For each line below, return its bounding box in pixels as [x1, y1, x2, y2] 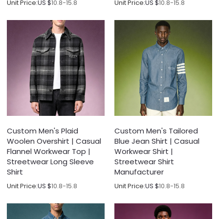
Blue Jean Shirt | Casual [114, 136, 199, 147]
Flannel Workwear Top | [7, 146, 91, 157]
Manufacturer [114, 167, 164, 177]
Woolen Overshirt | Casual [7, 136, 102, 147]
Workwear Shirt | [114, 146, 173, 157]
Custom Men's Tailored [114, 126, 198, 136]
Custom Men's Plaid [7, 126, 79, 136]
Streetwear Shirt [114, 156, 174, 167]
